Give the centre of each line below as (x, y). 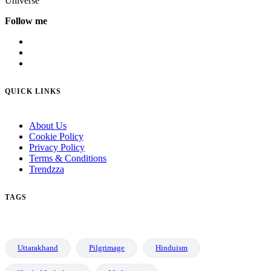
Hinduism (171, 248)
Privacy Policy (57, 148)
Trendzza (47, 169)
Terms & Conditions (68, 158)
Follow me (26, 21)
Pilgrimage (107, 248)
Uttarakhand (38, 248)
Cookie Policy (56, 137)
